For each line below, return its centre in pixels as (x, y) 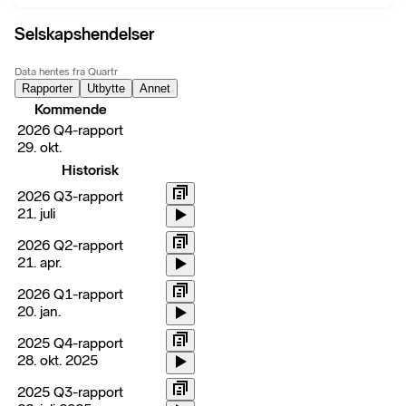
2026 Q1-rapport (70, 295)
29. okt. (39, 148)
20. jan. (39, 312)
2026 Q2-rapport (70, 246)
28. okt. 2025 (58, 361)
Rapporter (47, 89)
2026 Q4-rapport (70, 130)
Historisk (90, 170)
